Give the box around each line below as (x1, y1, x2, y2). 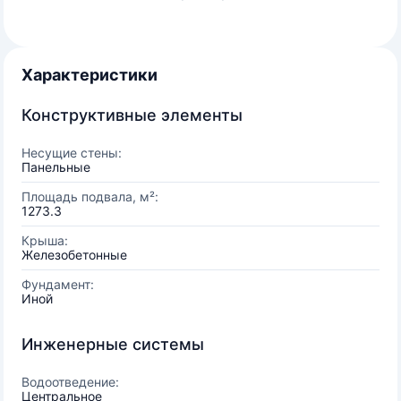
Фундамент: (21, 277, 94, 292)
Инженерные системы (21, 335, 204, 354)
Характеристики (21, 65, 158, 84)
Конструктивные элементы (21, 106, 243, 124)
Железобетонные (21, 247, 127, 262)
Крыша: (21, 233, 68, 248)
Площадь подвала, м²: (21, 189, 158, 204)
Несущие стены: (21, 145, 122, 160)
